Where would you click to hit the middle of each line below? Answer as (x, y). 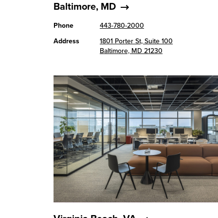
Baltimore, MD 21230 (131, 51)
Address (66, 41)
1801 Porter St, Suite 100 (136, 41)
